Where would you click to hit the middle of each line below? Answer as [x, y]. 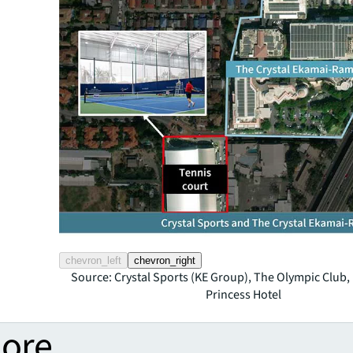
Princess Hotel [244, 294]
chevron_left [94, 260]
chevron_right [165, 260]
